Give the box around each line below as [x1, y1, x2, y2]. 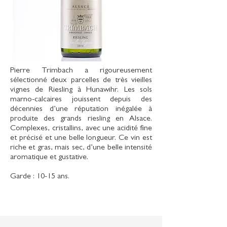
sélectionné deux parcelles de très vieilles [10, 77, 152, 85]
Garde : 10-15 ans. [10, 173, 69, 181]
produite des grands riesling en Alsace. [10, 115, 152, 123]
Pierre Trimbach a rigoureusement [10, 67, 152, 75]
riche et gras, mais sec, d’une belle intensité [10, 144, 152, 152]
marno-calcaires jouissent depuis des [10, 96, 152, 104]
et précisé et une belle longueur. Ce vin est [10, 134, 152, 142]
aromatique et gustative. [10, 154, 88, 162]
